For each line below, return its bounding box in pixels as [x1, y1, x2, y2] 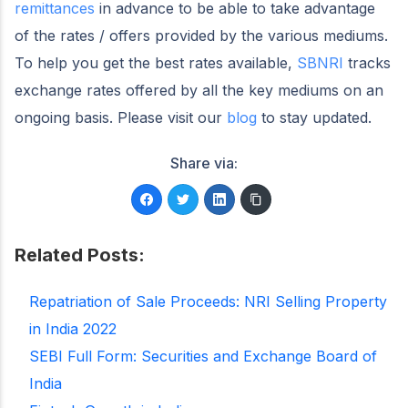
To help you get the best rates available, [15, 54, 297, 72]
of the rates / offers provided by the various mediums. [15, 26, 393, 45]
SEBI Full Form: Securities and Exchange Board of [29, 347, 377, 365]
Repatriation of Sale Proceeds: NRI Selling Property [29, 292, 387, 311]
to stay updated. [257, 108, 372, 127]
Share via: [170, 154, 238, 172]
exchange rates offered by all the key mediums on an [15, 81, 383, 99]
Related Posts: [15, 244, 145, 266]
